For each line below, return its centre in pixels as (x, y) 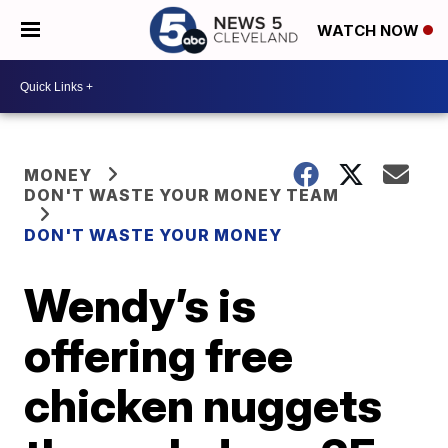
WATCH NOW (370, 31)
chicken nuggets (203, 405)
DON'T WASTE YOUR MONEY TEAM (182, 195)
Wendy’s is (140, 305)
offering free (159, 355)
